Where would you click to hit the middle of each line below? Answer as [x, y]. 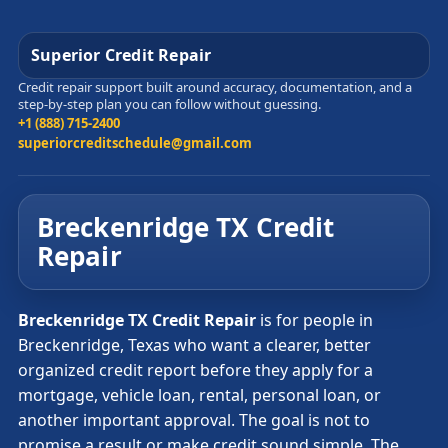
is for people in [314, 320]
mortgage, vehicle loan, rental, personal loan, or [199, 395]
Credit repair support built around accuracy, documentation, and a [215, 87]
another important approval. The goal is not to [194, 420]
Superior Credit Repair [121, 55]
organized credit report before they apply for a [195, 370]
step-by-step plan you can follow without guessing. [169, 104]
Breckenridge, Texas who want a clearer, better [194, 345]
